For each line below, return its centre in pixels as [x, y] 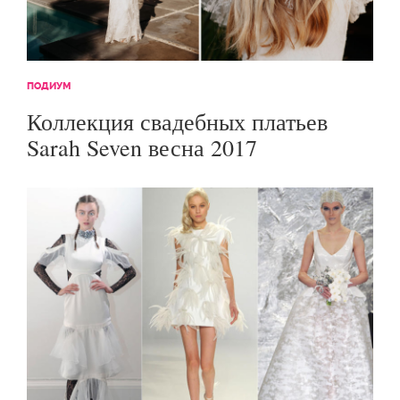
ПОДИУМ [49, 86]
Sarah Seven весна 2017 [142, 148]
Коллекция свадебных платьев [177, 122]
